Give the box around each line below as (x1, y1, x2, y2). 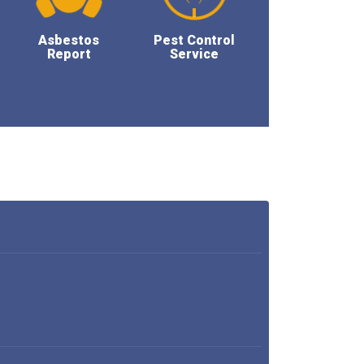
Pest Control (153, 32, 235, 48)
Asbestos (38, 32, 100, 48)
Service (169, 46, 219, 62)
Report (46, 46, 91, 62)
